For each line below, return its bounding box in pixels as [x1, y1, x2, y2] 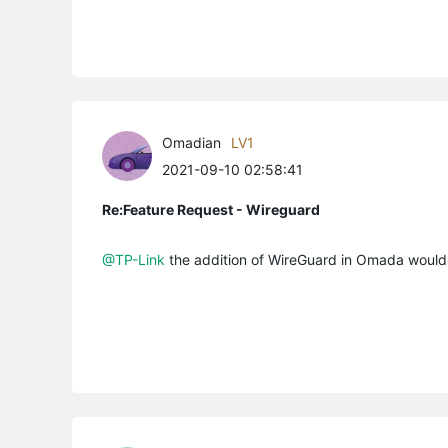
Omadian [162, 133, 221, 151]
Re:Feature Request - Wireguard [102, 200, 320, 218]
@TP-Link [102, 250, 165, 268]
